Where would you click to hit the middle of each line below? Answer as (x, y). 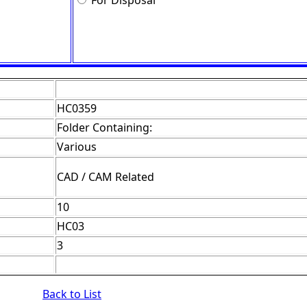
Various (77, 147)
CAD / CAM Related (106, 177)
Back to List (72, 294)
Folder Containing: (105, 128)
